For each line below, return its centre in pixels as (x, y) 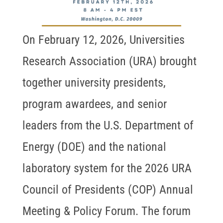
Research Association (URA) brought (109, 61)
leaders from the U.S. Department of (108, 126)
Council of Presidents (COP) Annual (108, 190)
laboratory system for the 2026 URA (107, 168)
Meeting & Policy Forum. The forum (106, 211)
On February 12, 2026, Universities (103, 40)
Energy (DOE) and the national (94, 147)
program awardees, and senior (94, 104)
